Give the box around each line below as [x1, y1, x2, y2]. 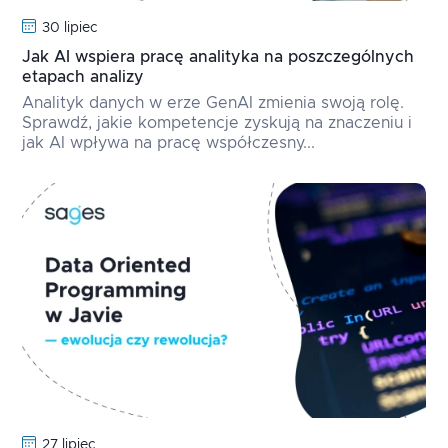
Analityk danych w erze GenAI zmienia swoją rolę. [22, 94, 405, 111]
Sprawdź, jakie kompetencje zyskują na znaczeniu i [22, 114, 413, 131]
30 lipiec [42, 20, 99, 35]
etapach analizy [22, 68, 145, 85]
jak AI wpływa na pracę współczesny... [22, 134, 316, 151]
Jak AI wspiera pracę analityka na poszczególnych [22, 48, 415, 65]
